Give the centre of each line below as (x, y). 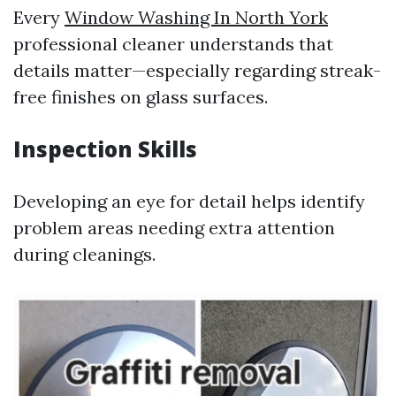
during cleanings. (84, 254)
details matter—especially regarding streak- (197, 70)
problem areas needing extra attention (174, 228)
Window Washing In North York (196, 17)
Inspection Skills (105, 149)
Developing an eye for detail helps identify (189, 201)
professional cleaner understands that (173, 44)
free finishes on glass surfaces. (141, 97)
